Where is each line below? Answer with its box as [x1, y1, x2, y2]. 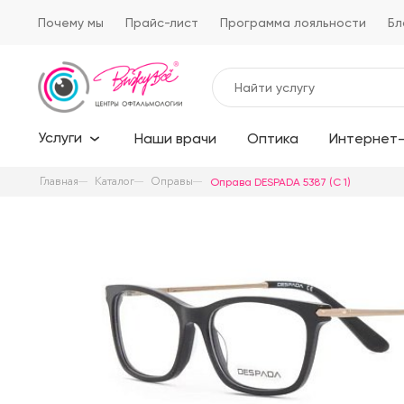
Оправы [151, 172, 193, 190]
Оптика [247, 130, 298, 148]
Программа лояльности [220, 15, 366, 30]
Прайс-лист [125, 15, 198, 30]
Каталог [95, 172, 134, 190]
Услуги [38, 129, 82, 147]
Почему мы [38, 15, 104, 30]
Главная [40, 172, 78, 190]
